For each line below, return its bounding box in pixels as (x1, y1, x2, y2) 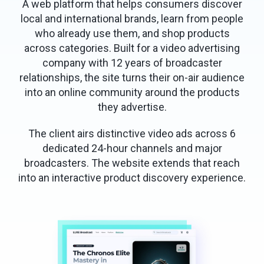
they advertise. (97, 101, 167, 114)
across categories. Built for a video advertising (24, 42, 240, 55)
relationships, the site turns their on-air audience (19, 71, 245, 84)
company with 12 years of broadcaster (42, 57, 222, 70)
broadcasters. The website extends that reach (24, 157, 240, 170)
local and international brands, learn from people (21, 12, 243, 25)
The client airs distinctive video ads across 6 (28, 127, 236, 140)
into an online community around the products (24, 86, 240, 99)
